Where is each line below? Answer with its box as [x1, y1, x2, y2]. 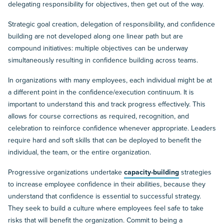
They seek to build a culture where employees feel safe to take [8, 203, 203, 214]
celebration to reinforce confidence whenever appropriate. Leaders [8, 123, 216, 134]
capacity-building [124, 167, 179, 178]
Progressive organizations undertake [8, 167, 124, 178]
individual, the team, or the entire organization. [8, 147, 151, 158]
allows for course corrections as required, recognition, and [8, 111, 189, 122]
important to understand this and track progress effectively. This [8, 99, 205, 110]
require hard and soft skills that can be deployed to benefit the [8, 135, 201, 146]
